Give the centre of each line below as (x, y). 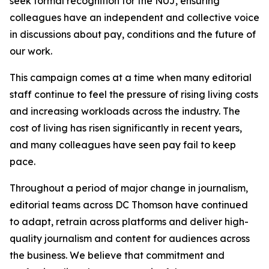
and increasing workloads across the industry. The (125, 111)
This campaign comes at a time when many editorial (131, 77)
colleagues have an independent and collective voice (134, 17)
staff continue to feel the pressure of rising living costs (134, 94)
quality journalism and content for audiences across (130, 238)
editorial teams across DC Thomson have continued (129, 205)
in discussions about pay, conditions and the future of (133, 34)
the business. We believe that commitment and (117, 255)
